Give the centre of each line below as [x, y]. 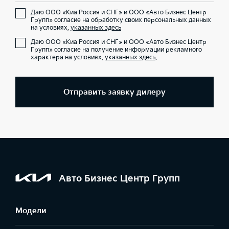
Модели [31, 211]
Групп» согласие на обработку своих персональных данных [121, 20]
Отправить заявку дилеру [114, 92]
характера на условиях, [68, 58]
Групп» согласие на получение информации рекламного [116, 50]
